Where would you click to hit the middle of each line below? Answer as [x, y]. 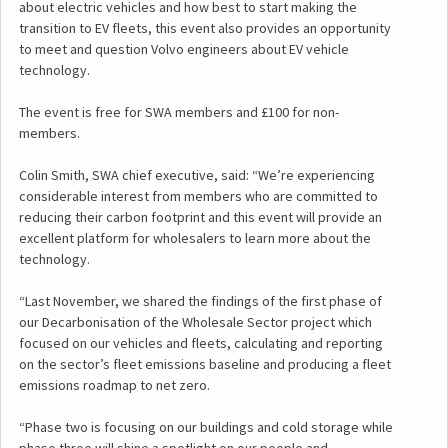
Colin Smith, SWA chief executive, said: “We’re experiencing [196, 175]
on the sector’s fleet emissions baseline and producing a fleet [204, 364]
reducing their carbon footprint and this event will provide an [200, 217]
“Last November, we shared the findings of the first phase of [200, 301]
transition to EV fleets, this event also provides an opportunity [204, 28]
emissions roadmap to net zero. [114, 385]
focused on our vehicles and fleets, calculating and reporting [200, 343]
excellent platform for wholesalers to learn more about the [194, 238]
